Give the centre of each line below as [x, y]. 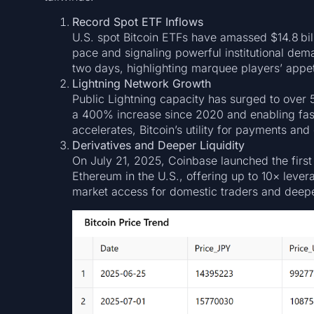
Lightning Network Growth [141, 84]
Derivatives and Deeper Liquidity [158, 145]
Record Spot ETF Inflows [137, 22]
